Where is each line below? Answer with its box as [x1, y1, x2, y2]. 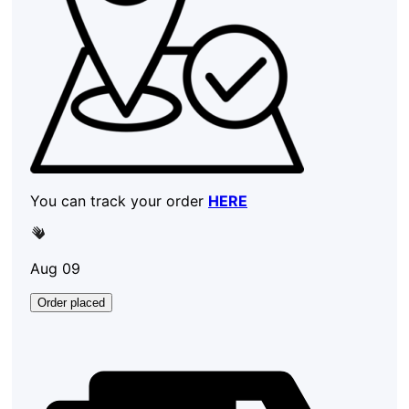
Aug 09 [30, 258, 80, 278]
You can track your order [30, 191, 208, 210]
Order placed [37, 295, 105, 309]
